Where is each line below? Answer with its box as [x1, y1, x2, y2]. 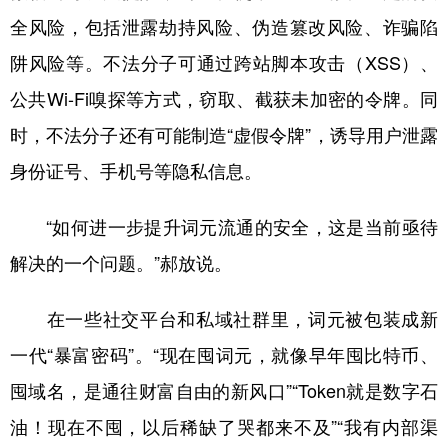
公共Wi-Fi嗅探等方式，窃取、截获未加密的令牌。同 [10, 85, 438, 112]
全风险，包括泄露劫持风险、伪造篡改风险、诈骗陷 [10, 13, 438, 40]
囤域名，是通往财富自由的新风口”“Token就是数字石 [10, 377, 438, 404]
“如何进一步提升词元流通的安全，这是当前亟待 [10, 213, 438, 240]
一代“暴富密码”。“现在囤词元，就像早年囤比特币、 [10, 341, 438, 368]
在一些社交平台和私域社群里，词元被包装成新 [10, 305, 438, 332]
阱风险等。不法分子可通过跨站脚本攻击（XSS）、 [10, 49, 438, 76]
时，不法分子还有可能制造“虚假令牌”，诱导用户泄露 [10, 121, 438, 148]
